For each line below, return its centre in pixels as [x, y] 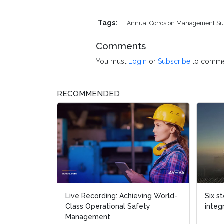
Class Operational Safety [108, 207]
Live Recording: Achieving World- [121, 196]
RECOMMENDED [88, 94]
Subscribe [174, 62]
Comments [121, 46]
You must [112, 62]
